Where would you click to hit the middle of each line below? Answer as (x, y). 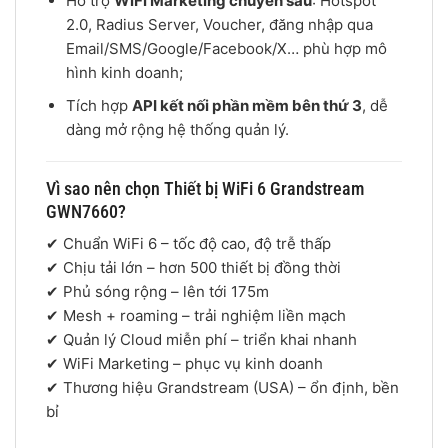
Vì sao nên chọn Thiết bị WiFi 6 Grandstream (205, 189)
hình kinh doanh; (124, 72)
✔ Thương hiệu (101, 388)
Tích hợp (98, 105)
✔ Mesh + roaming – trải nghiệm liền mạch (196, 316)
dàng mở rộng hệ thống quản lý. (177, 129)
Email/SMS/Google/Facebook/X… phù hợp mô (226, 48)
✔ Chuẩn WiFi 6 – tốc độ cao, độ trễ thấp (188, 244)
